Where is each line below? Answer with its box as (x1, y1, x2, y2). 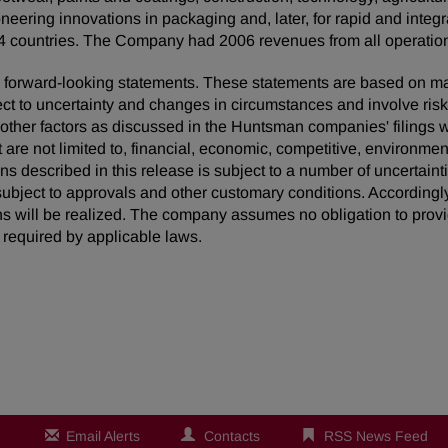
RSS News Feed (324, 428, 428, 444)
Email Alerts (66, 428, 140, 444)
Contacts (204, 428, 260, 444)
